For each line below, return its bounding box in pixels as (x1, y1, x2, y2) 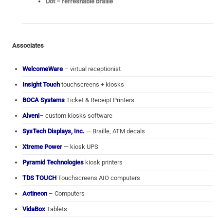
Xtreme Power (22, 143, 62, 150)
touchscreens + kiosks (60, 81, 124, 88)
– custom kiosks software (39, 112, 112, 119)
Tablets (45, 205, 67, 213)
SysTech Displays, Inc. (22, 127, 85, 135)
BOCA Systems (22, 96, 65, 104)
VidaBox (22, 205, 45, 213)
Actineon (22, 190, 47, 197)
